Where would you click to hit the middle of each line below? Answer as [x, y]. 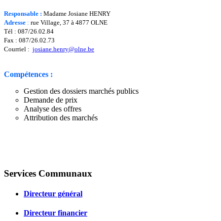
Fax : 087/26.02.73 [29, 40]
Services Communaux [48, 173]
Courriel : [18, 49]
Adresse [16, 22]
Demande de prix [51, 100]
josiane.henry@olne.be [63, 49]
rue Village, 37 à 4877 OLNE [69, 22]
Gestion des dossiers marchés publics [81, 91]
